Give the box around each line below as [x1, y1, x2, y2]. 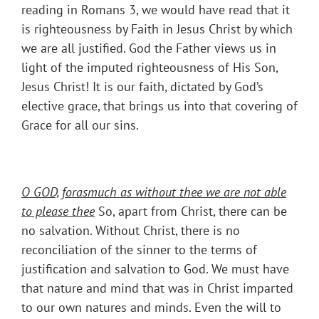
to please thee [21, 203, 95, 220]
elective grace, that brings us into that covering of [21, 98, 298, 115]
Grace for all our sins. [21, 117, 139, 134]
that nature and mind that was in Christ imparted [21, 280, 293, 297]
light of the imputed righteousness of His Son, [21, 59, 278, 76]
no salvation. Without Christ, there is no [21, 222, 240, 239]
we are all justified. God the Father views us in [21, 40, 276, 57]
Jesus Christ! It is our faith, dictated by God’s [21, 78, 263, 95]
